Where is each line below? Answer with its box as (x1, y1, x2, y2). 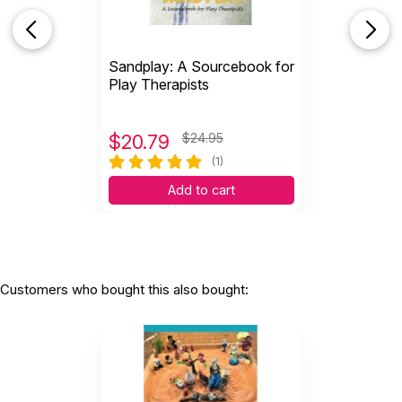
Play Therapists (108, 74, 209, 93)
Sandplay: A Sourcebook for (108, 57, 294, 75)
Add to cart (167, 181, 235, 198)
